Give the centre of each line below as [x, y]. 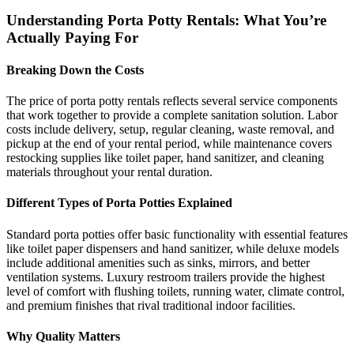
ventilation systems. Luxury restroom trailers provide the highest [166, 277]
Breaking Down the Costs [75, 70]
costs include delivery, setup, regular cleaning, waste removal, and [170, 130]
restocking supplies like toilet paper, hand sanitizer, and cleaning [165, 158]
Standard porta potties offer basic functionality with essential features [177, 234]
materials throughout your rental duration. [109, 172]
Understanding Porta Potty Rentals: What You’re [166, 20]
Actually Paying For [72, 37]
